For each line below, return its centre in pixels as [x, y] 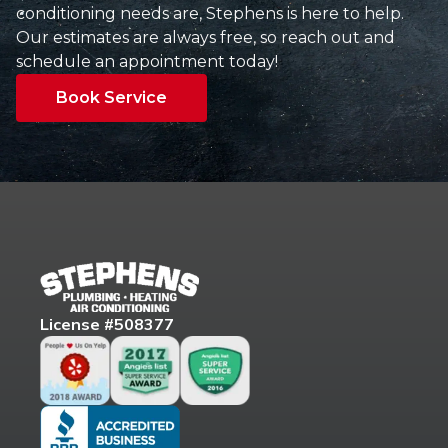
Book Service [111, 97]
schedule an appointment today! [147, 61]
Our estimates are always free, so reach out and [205, 37]
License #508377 [107, 323]
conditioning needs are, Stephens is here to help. [210, 13]
